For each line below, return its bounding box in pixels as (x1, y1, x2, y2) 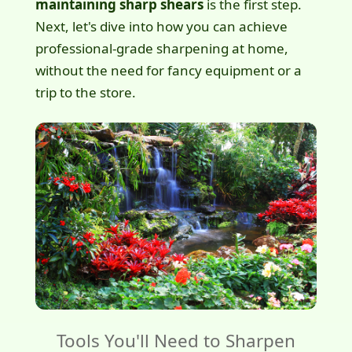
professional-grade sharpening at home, (35, 38, 288, 57)
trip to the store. (35, 82, 136, 101)
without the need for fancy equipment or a (35, 60, 302, 79)
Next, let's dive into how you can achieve (35, 16, 288, 35)
